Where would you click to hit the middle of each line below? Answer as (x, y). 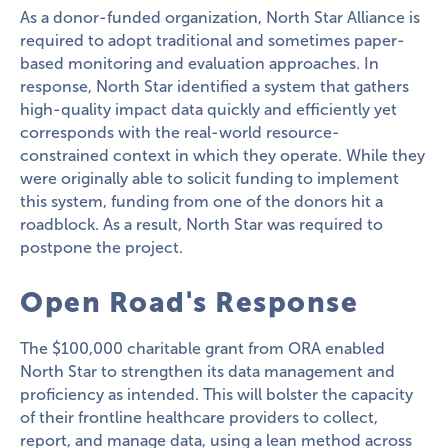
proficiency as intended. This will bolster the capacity (216, 394)
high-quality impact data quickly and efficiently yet (208, 109)
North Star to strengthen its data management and (207, 371)
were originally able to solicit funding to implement (209, 178)
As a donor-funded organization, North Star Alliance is (220, 17)
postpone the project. (101, 247)
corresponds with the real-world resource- (180, 132)
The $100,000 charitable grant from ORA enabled (202, 348)
